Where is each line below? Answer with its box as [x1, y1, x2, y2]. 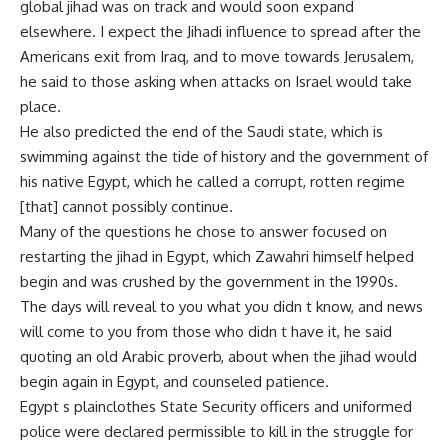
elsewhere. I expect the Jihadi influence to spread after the [20, 22, 421, 41]
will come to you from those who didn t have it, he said [20, 322, 392, 341]
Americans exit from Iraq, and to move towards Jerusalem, [20, 47, 414, 66]
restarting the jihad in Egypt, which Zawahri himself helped [20, 247, 414, 266]
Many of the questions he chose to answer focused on [20, 222, 387, 241]
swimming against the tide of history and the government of [20, 147, 428, 166]
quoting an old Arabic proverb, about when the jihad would [20, 347, 417, 366]
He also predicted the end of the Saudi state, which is [20, 122, 383, 141]
